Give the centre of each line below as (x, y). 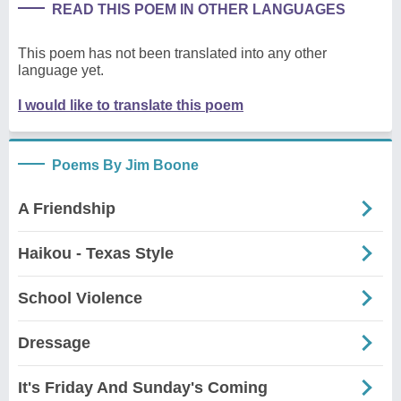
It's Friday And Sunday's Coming (143, 387)
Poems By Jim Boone (125, 165)
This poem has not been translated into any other (172, 53)
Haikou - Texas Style (96, 253)
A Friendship (67, 208)
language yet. (61, 70)
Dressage (54, 342)
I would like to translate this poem (131, 105)
